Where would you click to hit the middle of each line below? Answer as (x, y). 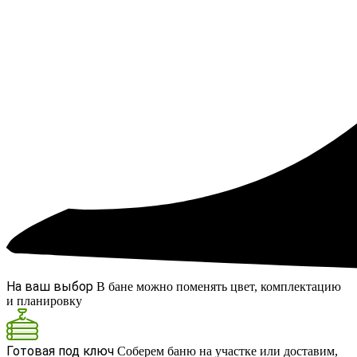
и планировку (44, 301)
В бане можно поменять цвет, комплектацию (219, 287)
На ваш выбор (50, 287)
